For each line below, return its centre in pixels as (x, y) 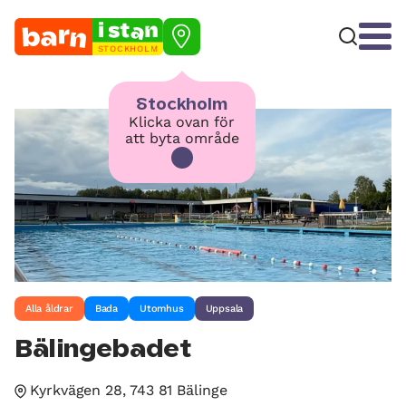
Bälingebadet (103, 349)
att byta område (182, 138)
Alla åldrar (49, 308)
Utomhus (162, 308)
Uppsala (224, 308)
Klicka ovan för (182, 121)
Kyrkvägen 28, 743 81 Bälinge (129, 390)
